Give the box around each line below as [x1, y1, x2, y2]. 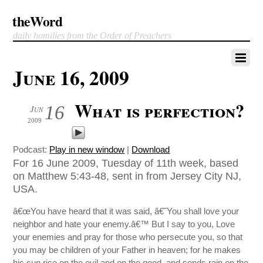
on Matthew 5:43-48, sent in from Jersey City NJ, [13, 170, 242, 182]
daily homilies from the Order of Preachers [13, 31, 172, 41]
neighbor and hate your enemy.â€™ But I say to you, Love [13, 219, 235, 230]
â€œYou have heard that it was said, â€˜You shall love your [13, 206, 240, 217]
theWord [12, 11, 63, 31]
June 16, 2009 [13, 63, 130, 92]
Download [131, 144, 170, 154]
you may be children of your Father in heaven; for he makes [13, 245, 241, 255]
